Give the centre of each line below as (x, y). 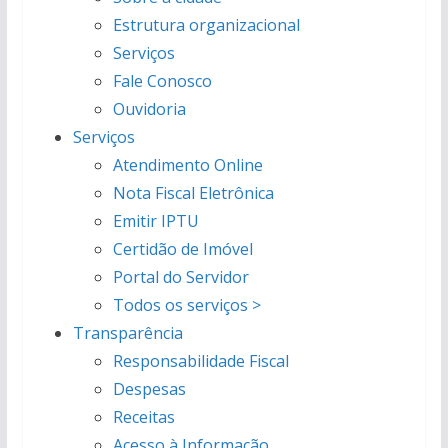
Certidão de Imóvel (182, 249)
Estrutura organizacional (206, 25)
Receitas (143, 417)
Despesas (149, 389)
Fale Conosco (162, 81)
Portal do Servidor (180, 277)
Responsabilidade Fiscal (200, 361)
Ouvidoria (149, 109)
